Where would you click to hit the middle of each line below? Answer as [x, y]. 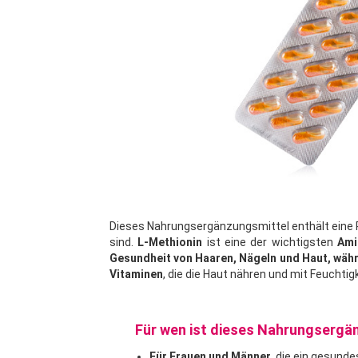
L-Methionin [170, 243]
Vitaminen [136, 274]
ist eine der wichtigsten [270, 243]
